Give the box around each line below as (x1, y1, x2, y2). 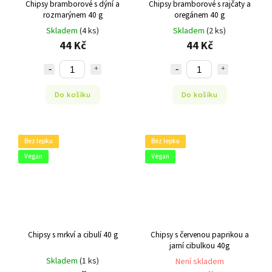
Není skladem (175, 255, 224, 268)
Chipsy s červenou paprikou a (150, 228, 249, 240)
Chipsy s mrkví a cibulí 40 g (27, 228, 118, 240)
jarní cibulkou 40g (169, 239, 229, 251)
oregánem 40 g (174, 9, 225, 21)
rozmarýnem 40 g (42, 9, 103, 21)
